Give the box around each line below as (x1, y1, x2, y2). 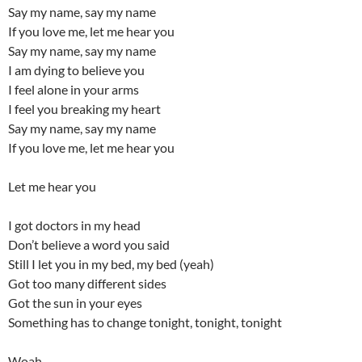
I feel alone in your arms (8, 82, 139, 97)
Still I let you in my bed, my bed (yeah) (8, 256, 214, 271)
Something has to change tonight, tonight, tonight (8, 314, 282, 330)
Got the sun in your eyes (8, 295, 142, 310)
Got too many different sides (8, 276, 166, 291)
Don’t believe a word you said (8, 237, 170, 252)
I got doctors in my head (8, 217, 141, 233)
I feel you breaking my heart (8, 101, 161, 116)
